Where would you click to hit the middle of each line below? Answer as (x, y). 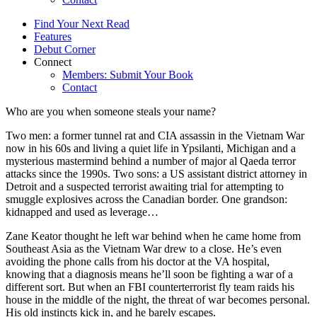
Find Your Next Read (82, 23)
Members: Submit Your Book (128, 74)
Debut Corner (65, 49)
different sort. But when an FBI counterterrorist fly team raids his (150, 287)
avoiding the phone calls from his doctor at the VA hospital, (138, 261)
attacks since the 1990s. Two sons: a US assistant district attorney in (156, 173)
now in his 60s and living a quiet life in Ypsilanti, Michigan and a (151, 148)
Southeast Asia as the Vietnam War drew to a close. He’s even (144, 248)
